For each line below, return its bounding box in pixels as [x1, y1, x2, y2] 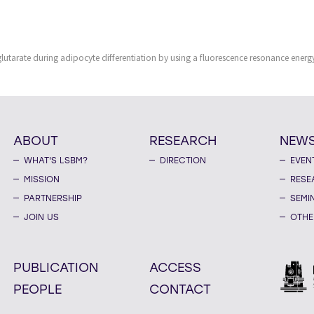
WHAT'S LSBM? [24, 156, 88, 165]
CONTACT [149, 281, 211, 297]
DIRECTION [159, 156, 206, 165]
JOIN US [24, 212, 60, 222]
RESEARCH [149, 133, 217, 149]
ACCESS [149, 259, 201, 275]
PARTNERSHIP [24, 193, 83, 203]
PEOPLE [13, 281, 62, 297]
